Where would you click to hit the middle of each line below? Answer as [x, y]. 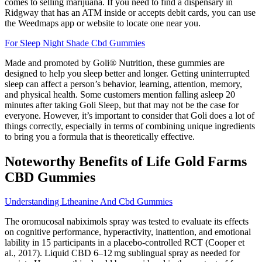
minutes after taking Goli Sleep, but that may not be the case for [122, 105]
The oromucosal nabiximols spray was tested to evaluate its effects [127, 222]
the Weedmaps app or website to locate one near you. [103, 23]
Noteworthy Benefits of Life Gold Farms [126, 161]
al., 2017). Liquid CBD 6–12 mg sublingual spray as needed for [122, 253]
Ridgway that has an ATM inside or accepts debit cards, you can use [130, 12]
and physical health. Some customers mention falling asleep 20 [120, 94]
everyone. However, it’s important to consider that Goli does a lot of [130, 115]
